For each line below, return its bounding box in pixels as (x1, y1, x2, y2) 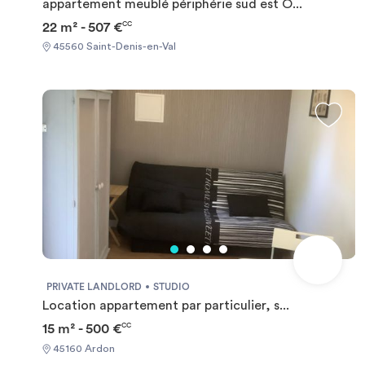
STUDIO (153, 282, 190, 292)
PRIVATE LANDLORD (46, 282, 142, 292)
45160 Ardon (51, 343, 115, 354)
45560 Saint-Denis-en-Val (51, 42, 176, 52)
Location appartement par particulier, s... (42, 299, 289, 313)
